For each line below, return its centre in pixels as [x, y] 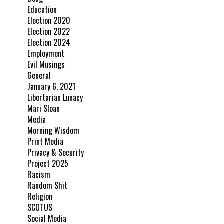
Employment [46, 54]
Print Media [45, 142]
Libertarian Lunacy [55, 98]
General [39, 76]
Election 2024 [49, 43]
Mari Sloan [44, 109]
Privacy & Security [56, 153]
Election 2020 [49, 21]
